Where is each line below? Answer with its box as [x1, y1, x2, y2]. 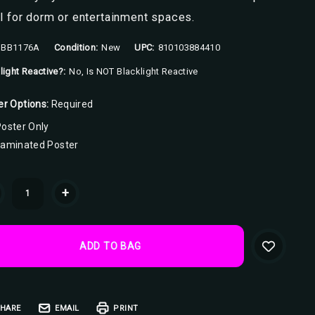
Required [51, 98, 94, 110]
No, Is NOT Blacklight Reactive [69, 66, 198, 77]
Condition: [53, 42, 98, 53]
